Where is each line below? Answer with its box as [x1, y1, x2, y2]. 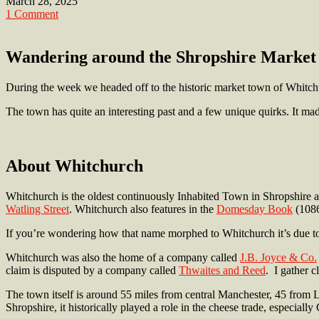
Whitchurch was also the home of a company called [6, 251, 240, 263]
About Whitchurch [6, 157, 143, 176]
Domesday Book [216, 202, 293, 215]
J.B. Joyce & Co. [240, 251, 317, 263]
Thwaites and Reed [179, 263, 266, 276]
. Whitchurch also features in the [69, 202, 216, 215]
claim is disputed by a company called [6, 263, 179, 276]
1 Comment [6, 8, 58, 21]
